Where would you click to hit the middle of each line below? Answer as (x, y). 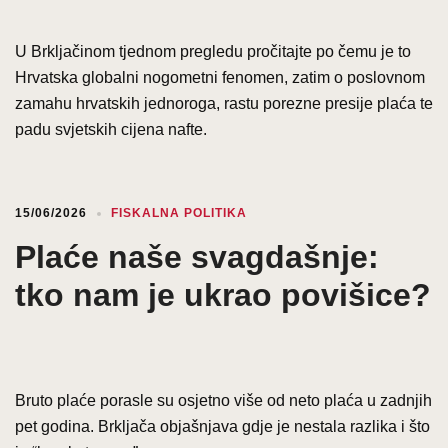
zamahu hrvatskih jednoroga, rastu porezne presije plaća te (224, 103)
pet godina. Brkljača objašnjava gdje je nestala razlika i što (222, 426)
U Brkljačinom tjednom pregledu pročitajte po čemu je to (213, 51)
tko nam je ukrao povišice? (223, 294)
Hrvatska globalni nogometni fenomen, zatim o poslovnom (220, 77)
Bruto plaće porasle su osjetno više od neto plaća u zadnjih (223, 400)
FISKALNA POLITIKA (179, 212)
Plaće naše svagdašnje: (197, 256)
